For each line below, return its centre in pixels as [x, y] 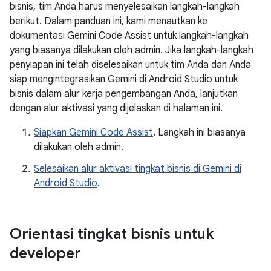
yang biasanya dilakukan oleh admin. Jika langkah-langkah [132, 50]
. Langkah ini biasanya [199, 132]
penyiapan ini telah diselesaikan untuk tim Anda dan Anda [130, 65]
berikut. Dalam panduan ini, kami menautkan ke [109, 21]
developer [45, 253]
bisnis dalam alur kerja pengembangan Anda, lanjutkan [124, 94]
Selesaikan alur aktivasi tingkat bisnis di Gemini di [138, 169]
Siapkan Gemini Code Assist [93, 132]
